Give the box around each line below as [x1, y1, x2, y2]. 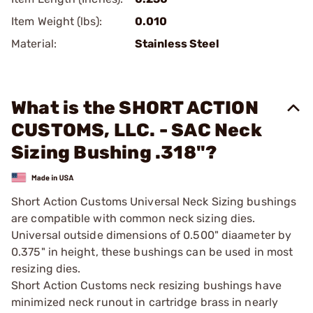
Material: [11, 37, 57, 50]
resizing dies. [11, 261, 81, 275]
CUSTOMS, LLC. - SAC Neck [11, 119, 262, 141]
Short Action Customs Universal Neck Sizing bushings [11, 194, 297, 208]
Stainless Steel [135, 37, 219, 50]
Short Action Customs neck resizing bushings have [11, 278, 282, 292]
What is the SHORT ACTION [11, 97, 259, 119]
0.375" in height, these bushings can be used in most [11, 245, 293, 259]
